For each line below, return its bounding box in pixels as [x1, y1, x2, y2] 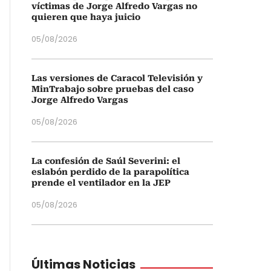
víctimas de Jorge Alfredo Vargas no [31, 1, 197, 11]
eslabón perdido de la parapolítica [31, 167, 189, 177]
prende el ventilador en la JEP [31, 178, 171, 188]
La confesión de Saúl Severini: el [31, 156, 180, 166]
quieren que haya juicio [31, 12, 140, 22]
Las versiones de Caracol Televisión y [31, 73, 203, 83]
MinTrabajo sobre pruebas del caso [31, 84, 194, 94]
